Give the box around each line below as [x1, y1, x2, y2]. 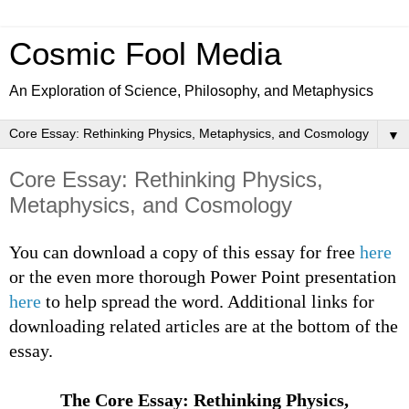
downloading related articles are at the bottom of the [9, 315, 398, 336]
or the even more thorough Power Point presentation [9, 266, 396, 287]
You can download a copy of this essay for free [9, 241, 360, 262]
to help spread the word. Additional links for [41, 290, 374, 311]
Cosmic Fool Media [9, 37, 281, 71]
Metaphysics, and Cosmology [9, 193, 292, 217]
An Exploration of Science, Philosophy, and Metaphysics [9, 83, 373, 99]
